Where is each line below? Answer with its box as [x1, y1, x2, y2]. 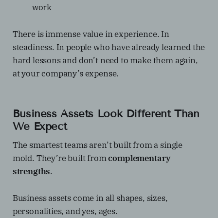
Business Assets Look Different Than [12, 107, 200, 121]
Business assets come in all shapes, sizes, [12, 193, 168, 204]
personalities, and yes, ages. [12, 206, 118, 217]
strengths [12, 166, 51, 177]
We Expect [12, 120, 67, 133]
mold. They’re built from [12, 153, 109, 164]
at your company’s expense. [12, 68, 119, 79]
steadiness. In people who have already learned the [12, 42, 205, 53]
